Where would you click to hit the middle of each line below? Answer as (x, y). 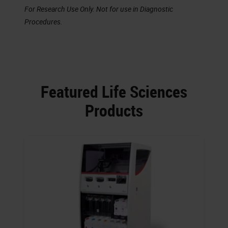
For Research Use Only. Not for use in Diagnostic (99, 9)
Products (114, 110)
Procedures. (44, 22)
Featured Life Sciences (114, 92)
